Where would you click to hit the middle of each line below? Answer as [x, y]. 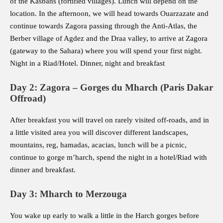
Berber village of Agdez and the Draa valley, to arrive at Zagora [109, 39]
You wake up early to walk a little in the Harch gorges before [105, 216]
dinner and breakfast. [43, 170]
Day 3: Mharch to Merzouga [68, 194]
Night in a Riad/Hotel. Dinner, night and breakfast [87, 63]
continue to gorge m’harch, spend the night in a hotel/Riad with [109, 158]
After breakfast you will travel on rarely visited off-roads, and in [110, 120]
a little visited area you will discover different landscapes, [99, 133]
